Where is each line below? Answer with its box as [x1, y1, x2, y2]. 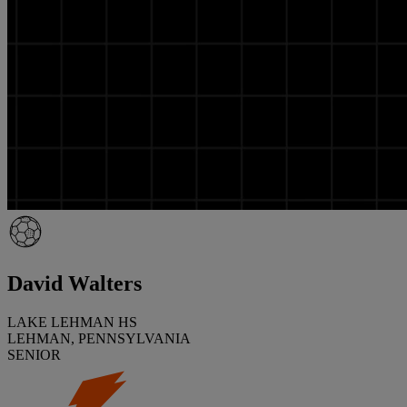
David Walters [7, 271, 142, 295]
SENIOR [7, 346, 61, 362]
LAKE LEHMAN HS [7, 313, 137, 330]
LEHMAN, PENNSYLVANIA [7, 330, 191, 346]
